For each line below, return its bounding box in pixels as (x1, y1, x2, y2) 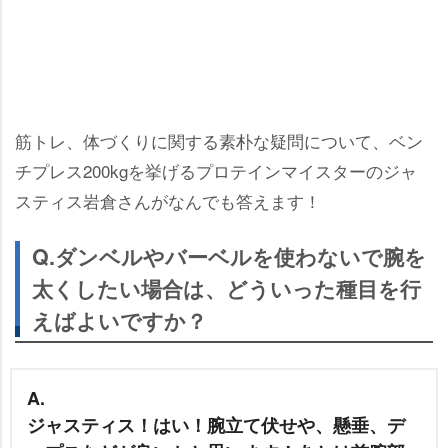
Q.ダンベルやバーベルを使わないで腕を (32, 241, 426, 272)
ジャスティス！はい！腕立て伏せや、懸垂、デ (27, 412, 405, 438)
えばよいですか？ (32, 305, 207, 336)
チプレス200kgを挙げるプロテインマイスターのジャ (15, 158, 417, 183)
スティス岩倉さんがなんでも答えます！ (15, 188, 321, 213)
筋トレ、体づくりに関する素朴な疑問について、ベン (15, 128, 423, 153)
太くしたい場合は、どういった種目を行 (32, 273, 421, 304)
